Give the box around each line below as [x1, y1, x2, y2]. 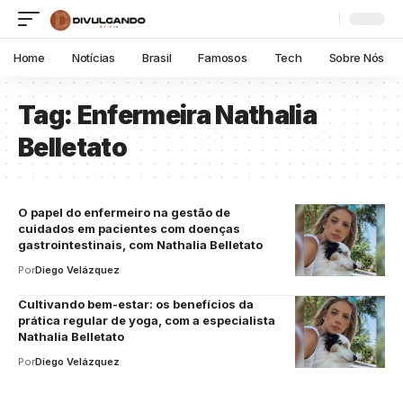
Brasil [141, 49, 172, 65]
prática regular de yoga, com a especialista [18, 313, 275, 327]
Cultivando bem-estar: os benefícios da [18, 297, 254, 311]
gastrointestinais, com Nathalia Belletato [18, 237, 263, 252]
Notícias [71, 49, 115, 65]
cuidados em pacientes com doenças [18, 221, 240, 236]
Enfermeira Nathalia [76, 100, 318, 130]
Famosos [198, 49, 247, 65]
